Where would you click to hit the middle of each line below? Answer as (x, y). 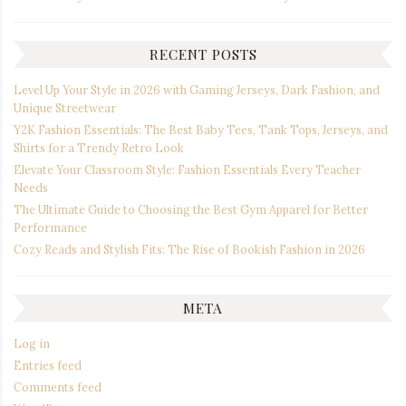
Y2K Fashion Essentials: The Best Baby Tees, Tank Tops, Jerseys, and (201, 129)
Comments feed (58, 387)
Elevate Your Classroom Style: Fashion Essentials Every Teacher (187, 169)
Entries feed (48, 365)
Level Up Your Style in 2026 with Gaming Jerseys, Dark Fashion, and (197, 89)
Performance (50, 227)
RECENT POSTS (203, 54)
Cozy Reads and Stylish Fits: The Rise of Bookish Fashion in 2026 (189, 249)
